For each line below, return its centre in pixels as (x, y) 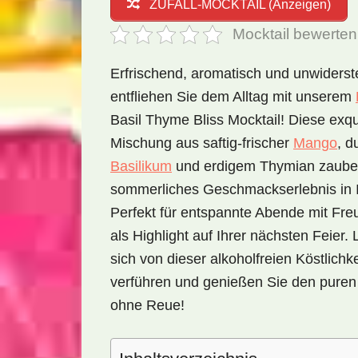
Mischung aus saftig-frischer (202, 143)
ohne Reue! (147, 305)
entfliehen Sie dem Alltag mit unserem (233, 97)
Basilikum (141, 166)
